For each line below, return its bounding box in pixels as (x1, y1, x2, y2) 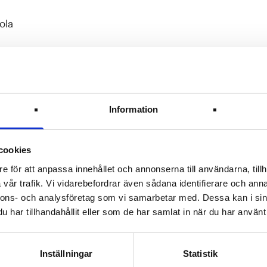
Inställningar (39, 248, 93, 259)
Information (108, 104, 159, 114)
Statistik (183, 248, 218, 259)
